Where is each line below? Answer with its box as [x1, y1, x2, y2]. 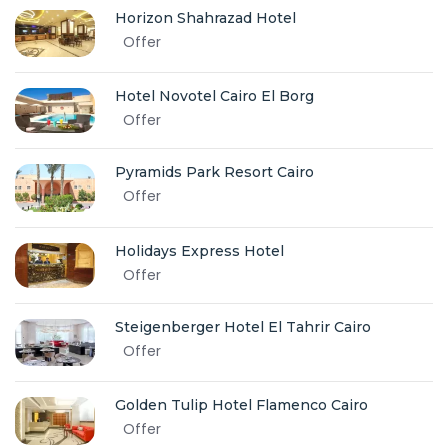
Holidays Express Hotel [115, 241, 284, 260]
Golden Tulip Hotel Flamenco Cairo [115, 395, 368, 414]
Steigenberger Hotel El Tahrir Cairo [115, 318, 371, 337]
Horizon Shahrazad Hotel [115, 9, 296, 28]
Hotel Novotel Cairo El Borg [115, 86, 314, 105]
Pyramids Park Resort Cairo [115, 163, 314, 182]
